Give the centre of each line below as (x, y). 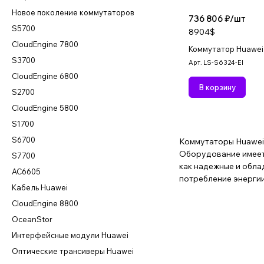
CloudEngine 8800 (45, 203)
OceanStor (32, 219)
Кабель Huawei (40, 187)
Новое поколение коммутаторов (73, 12)
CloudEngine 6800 (45, 76)
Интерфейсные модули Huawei (70, 235)
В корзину (217, 87)
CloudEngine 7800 (45, 44)
